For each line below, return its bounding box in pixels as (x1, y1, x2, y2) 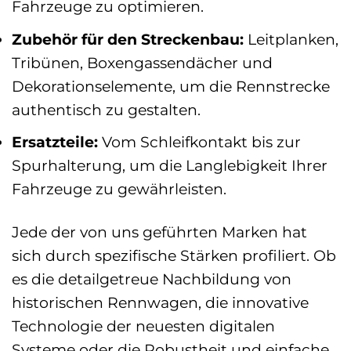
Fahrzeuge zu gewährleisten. (12, 179, 226, 199)
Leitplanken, (244, 29, 338, 49)
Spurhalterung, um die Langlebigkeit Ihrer (12, 156, 327, 175)
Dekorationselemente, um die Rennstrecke (12, 76, 330, 96)
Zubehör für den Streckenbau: (12, 29, 244, 49)
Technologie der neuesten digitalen (12, 317, 275, 336)
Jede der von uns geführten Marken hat (12, 223, 307, 242)
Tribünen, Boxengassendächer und (12, 52, 273, 72)
